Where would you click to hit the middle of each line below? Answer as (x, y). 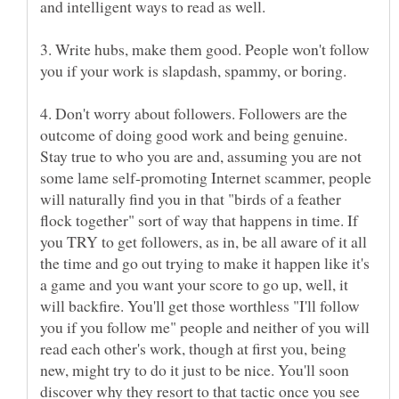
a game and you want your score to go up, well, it (194, 284)
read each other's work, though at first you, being (193, 348)
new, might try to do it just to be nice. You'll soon (195, 369)
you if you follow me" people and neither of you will (205, 326)
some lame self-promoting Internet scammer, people (206, 177)
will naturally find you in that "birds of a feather (191, 198)
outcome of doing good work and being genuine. (194, 134)
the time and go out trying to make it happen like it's (205, 262)
